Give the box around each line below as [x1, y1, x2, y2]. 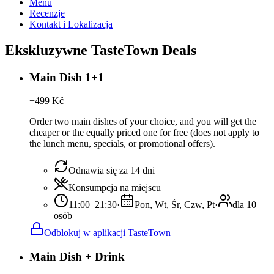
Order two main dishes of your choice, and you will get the [29, 116, 256, 127]
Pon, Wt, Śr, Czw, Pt [135, 199, 215, 210]
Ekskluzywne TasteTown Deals [5, 42, 196, 58]
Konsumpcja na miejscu [68, 182, 161, 193]
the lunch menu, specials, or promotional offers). [29, 138, 215, 149]
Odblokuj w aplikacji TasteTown [44, 228, 171, 239]
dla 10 [232, 199, 256, 210]
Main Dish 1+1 [29, 70, 104, 84]
